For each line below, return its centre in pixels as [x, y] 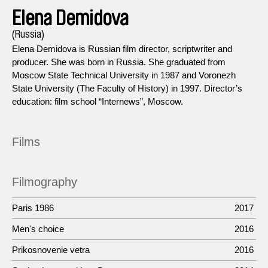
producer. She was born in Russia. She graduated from [119, 62]
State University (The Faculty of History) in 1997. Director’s [127, 88]
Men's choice [38, 229]
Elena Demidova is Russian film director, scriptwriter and [122, 48]
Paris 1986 [33, 208]
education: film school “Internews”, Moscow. [98, 101]
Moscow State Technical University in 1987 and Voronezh [124, 75]
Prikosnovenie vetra [51, 249]
